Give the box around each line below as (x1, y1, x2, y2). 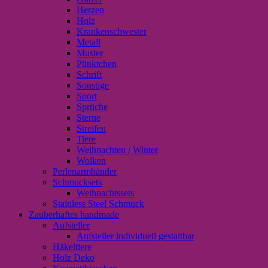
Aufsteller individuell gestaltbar (77, 230, 194, 241)
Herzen (77, 4, 104, 15)
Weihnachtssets (77, 187, 134, 198)
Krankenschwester (77, 26, 147, 36)
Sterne (77, 112, 100, 123)
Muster (77, 47, 103, 58)
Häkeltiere (53, 241, 92, 252)
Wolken (77, 155, 106, 166)
